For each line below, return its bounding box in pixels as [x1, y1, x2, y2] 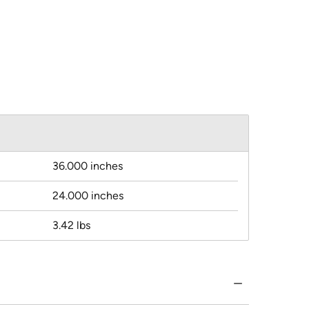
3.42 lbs [52, 219, 90, 232]
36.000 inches [52, 159, 123, 173]
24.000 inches [52, 189, 123, 203]
